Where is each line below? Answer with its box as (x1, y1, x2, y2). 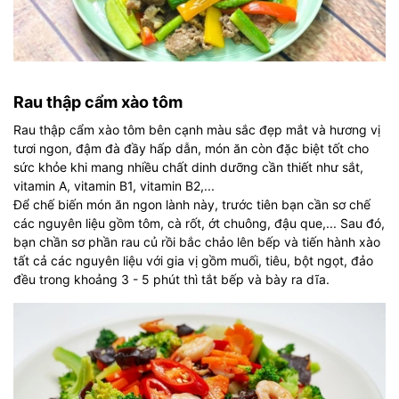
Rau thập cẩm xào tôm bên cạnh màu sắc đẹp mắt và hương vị (13, 121, 380, 137)
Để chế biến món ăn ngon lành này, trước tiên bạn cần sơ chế (13, 196, 370, 212)
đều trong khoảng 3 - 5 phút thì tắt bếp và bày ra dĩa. (13, 271, 330, 287)
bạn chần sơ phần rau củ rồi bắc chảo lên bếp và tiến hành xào (13, 233, 380, 249)
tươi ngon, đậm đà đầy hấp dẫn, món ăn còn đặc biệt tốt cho (13, 140, 369, 156)
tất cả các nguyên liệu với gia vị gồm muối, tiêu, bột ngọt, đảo (13, 252, 373, 268)
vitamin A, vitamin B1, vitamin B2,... (13, 177, 215, 193)
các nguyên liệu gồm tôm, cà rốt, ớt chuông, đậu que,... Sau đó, (13, 215, 385, 231)
